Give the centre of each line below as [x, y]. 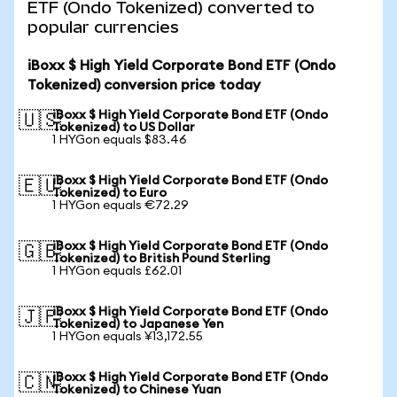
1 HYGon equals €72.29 [121, 206]
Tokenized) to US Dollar [124, 128]
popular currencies [103, 27]
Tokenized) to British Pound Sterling [161, 259]
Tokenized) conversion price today [144, 85]
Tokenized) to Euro [109, 193]
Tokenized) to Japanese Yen [138, 324]
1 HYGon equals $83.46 [120, 140]
